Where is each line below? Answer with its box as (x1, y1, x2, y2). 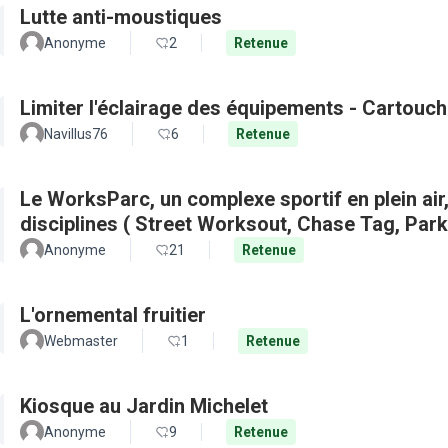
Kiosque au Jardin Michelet (20, 394, 268, 418)
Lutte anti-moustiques (20, 5, 222, 29)
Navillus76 (44, 126, 108, 142)
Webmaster (44, 333, 118, 349)
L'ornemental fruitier (20, 303, 206, 327)
